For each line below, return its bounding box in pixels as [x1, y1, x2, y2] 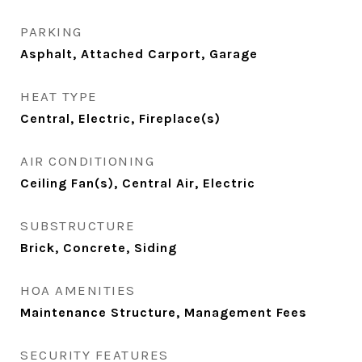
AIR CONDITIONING [20, 153, 154, 169]
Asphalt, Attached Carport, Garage [20, 46, 258, 61]
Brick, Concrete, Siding [20, 240, 177, 255]
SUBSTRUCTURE [20, 217, 135, 234]
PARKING [20, 23, 82, 40]
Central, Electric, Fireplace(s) [20, 111, 221, 126]
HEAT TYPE [20, 88, 98, 104]
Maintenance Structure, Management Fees [20, 305, 307, 320]
